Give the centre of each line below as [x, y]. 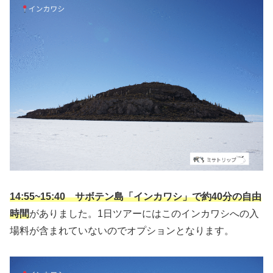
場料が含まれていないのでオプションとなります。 [122, 230]
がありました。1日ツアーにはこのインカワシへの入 [144, 213]
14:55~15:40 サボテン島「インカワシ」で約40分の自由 [136, 196]
